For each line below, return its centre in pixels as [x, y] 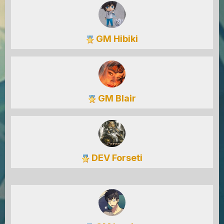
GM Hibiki [116, 39]
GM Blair [116, 98]
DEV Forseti [116, 158]
